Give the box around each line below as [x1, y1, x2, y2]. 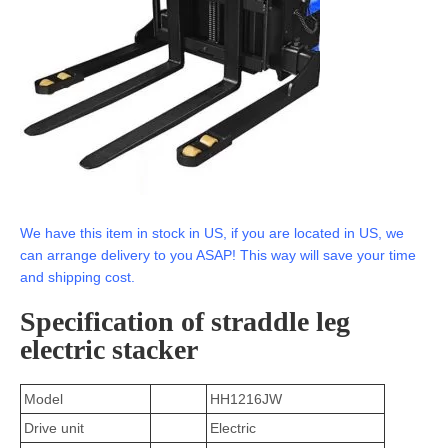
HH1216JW [210, 391, 282, 407]
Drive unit [24, 420, 84, 436]
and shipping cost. [20, 269, 135, 285]
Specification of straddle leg [20, 306, 350, 337]
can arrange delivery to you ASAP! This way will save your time [20, 247, 416, 263]
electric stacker [20, 334, 198, 365]
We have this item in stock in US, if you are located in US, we [20, 225, 404, 241]
